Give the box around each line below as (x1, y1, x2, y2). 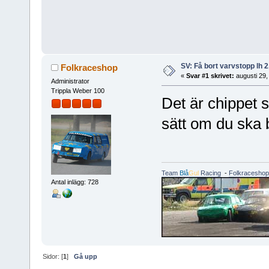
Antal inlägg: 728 (50, 178, 98, 186)
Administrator (50, 77, 89, 85)
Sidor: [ (43, 253, 64, 261)
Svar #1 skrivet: (186, 72, 234, 80)
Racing (198, 169, 221, 177)
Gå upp (74, 253, 98, 261)
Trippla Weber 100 (50, 87, 104, 95)
